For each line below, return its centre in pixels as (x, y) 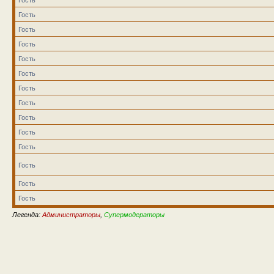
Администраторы (71, 214)
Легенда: (27, 214)
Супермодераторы (134, 214)
